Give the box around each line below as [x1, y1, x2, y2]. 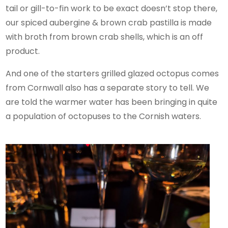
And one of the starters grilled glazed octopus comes [6, 67, 219, 79]
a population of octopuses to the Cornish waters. [6, 110, 202, 122]
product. [6, 45, 40, 57]
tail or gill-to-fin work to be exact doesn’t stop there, [6, 2, 218, 14]
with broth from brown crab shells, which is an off [6, 31, 204, 43]
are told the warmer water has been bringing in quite [6, 96, 218, 108]
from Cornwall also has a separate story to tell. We [6, 81, 210, 94]
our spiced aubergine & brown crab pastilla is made [6, 16, 212, 28]
